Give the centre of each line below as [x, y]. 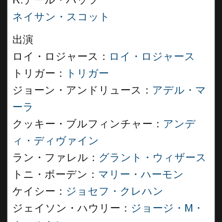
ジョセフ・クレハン [115, 191]
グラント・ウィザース [153, 158]
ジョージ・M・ [167, 208]
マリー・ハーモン [141, 174]
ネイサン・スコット [61, 17]
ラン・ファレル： [55, 158]
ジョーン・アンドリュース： [82, 90]
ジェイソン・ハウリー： [72, 208]
